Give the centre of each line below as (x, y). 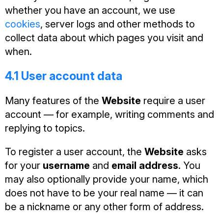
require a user (173, 101)
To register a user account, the (75, 152)
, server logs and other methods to (118, 24)
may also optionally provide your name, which (107, 179)
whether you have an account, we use (90, 10)
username (66, 165)
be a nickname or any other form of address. (104, 207)
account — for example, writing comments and (110, 114)
